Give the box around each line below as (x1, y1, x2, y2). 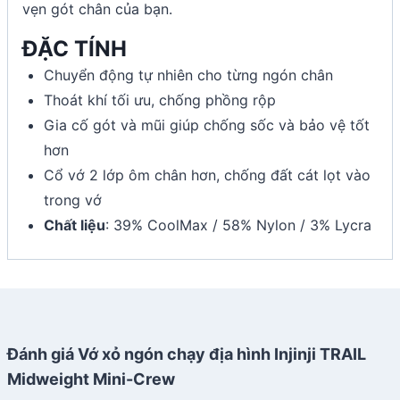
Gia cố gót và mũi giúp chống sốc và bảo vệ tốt (44, 115, 370, 134)
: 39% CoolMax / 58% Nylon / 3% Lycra (105, 215, 371, 234)
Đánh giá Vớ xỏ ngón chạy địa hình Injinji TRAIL (7, 344, 366, 363)
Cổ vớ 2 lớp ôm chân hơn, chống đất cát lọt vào (44, 165, 371, 184)
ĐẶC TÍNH (22, 35, 127, 62)
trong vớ (44, 190, 102, 209)
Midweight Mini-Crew (7, 369, 175, 388)
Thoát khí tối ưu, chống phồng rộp (44, 90, 276, 109)
